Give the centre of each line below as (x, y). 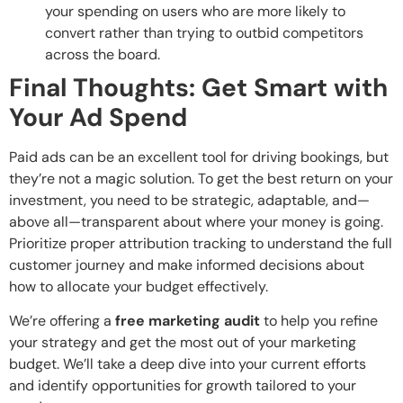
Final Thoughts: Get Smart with (198, 87)
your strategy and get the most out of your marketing (183, 343)
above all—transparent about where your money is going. (196, 221)
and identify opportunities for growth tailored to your (183, 386)
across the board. (103, 54)
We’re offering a (62, 321)
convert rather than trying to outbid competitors (204, 32)
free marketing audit (188, 321)
